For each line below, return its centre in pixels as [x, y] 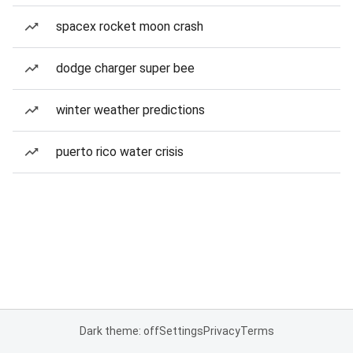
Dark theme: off [119, 331]
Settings [181, 331]
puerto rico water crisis [120, 152]
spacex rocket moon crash [130, 26]
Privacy [221, 331]
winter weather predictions [130, 110]
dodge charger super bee [125, 68]
